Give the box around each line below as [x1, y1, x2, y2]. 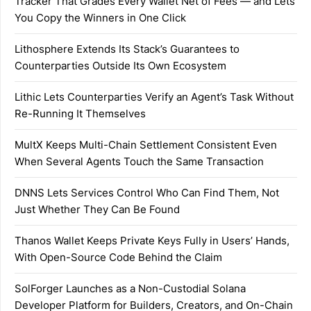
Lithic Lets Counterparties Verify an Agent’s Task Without [15, 90, 294, 103]
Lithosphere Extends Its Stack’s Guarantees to [15, 42, 239, 56]
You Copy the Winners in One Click [15, 10, 186, 24]
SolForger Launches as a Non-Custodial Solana [15, 281, 246, 295]
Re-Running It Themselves [15, 106, 146, 120]
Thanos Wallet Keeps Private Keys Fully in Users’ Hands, [15, 233, 289, 247]
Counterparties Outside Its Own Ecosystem [15, 58, 226, 72]
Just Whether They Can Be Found [15, 202, 180, 216]
